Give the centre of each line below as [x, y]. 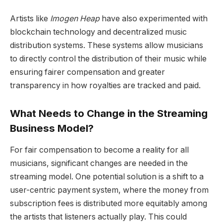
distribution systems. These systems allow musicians [107, 46]
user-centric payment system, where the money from [109, 190]
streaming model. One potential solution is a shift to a [107, 177]
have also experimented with [154, 19]
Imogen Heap [75, 19]
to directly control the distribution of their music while [108, 59]
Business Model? [52, 128]
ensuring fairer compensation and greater [87, 72]
